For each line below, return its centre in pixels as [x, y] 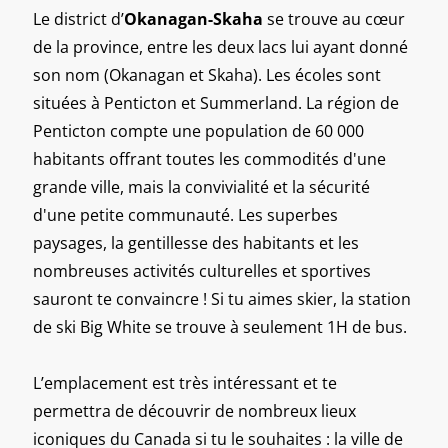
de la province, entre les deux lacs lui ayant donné [220, 46]
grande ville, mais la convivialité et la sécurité [201, 186]
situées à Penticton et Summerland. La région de [216, 102]
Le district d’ [78, 18]
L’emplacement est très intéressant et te [185, 382]
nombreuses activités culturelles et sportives [202, 270]
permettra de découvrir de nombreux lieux [194, 410]
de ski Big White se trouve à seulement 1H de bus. [220, 326]
